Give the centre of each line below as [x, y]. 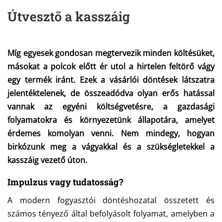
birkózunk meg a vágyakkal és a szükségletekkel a [111, 147]
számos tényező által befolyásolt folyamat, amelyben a [111, 214]
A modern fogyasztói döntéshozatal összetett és [111, 200]
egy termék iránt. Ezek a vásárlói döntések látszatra [111, 80]
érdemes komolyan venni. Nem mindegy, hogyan [111, 133]
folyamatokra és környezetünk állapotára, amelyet [111, 120]
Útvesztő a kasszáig [69, 16]
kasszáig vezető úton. [47, 160]
